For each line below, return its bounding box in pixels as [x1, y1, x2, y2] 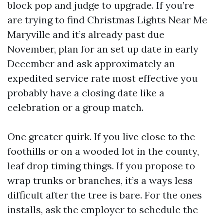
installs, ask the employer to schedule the [7, 203, 198, 216]
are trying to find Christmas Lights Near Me [7, 14, 207, 26]
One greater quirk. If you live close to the [7, 130, 195, 143]
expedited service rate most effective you [7, 72, 198, 84]
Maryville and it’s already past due [7, 28, 164, 40]
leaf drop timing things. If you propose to [7, 160, 195, 172]
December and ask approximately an [7, 57, 175, 70]
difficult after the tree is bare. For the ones [7, 189, 202, 201]
